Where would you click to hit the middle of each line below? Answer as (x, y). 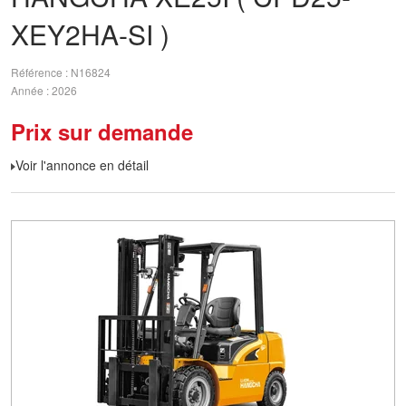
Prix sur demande (102, 131)
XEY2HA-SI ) (90, 34)
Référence (38, 72)
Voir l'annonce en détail (82, 165)
